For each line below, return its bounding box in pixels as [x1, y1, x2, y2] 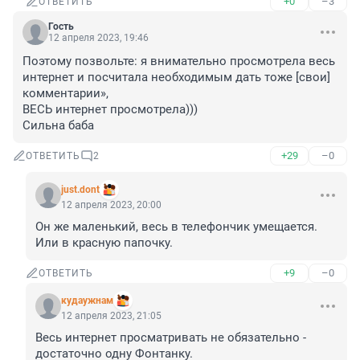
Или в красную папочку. [35, 235, 173, 251]
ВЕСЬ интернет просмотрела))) [22, 102, 198, 117]
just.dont [61, 184, 100, 196]
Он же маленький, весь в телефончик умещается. [35, 219, 317, 235]
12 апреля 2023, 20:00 [61, 199, 162, 211]
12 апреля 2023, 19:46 [48, 32, 149, 44]
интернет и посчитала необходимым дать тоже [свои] [22, 70, 330, 85]
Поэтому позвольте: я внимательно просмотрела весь [22, 54, 335, 69]
